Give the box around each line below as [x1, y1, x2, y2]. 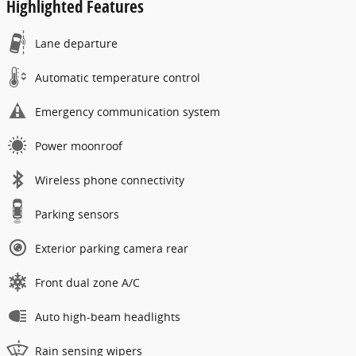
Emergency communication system [35, 103, 220, 119]
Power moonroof [35, 137, 122, 153]
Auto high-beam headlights [35, 308, 180, 324]
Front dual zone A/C [35, 274, 140, 290]
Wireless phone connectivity [35, 172, 184, 188]
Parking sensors [35, 206, 119, 222]
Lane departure [35, 35, 118, 51]
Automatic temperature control [35, 69, 200, 85]
